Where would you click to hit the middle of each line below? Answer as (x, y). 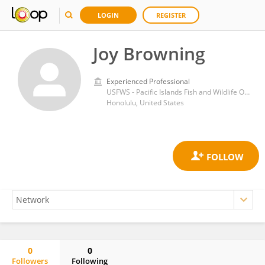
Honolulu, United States (145, 103)
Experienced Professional (148, 81)
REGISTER (171, 15)
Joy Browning (149, 54)
